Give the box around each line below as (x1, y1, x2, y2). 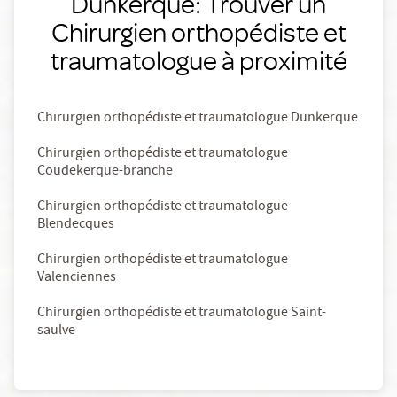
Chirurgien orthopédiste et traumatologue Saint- (37, 303, 326, 325)
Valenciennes (37, 268, 116, 290)
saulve (37, 321, 75, 343)
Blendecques (37, 214, 114, 237)
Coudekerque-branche (37, 161, 173, 183)
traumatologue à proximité (50, 43, 347, 77)
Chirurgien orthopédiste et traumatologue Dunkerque (37, 108, 358, 130)
